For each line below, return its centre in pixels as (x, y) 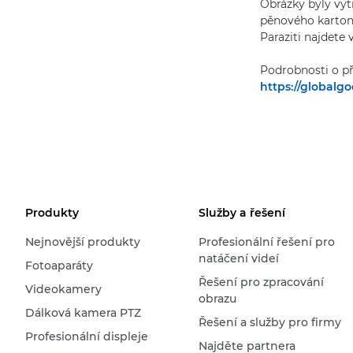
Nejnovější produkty (83, 242)
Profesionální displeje (87, 336)
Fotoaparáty (59, 266)
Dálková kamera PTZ (83, 313)
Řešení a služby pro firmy (269, 322)
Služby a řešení (242, 213)
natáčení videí (238, 258)
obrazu (217, 299)
